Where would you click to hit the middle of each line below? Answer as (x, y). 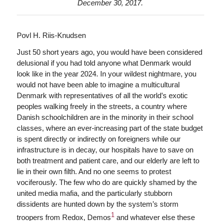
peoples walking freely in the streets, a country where (102, 107)
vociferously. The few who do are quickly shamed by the (107, 183)
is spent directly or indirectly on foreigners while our (98, 139)
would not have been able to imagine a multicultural (98, 85)
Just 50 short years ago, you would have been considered (109, 52)
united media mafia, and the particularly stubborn (94, 193)
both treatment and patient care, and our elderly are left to (108, 161)
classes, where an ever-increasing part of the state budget (110, 128)
